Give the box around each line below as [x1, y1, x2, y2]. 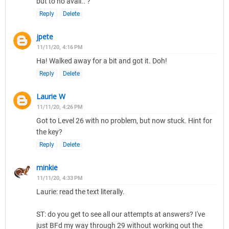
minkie [36, 163, 58, 173]
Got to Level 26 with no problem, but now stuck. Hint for [36, 117, 212, 125]
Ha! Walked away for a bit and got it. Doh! [36, 57, 167, 65]
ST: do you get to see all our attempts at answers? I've [36, 210, 205, 219]
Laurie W [36, 91, 65, 102]
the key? [36, 128, 62, 136]
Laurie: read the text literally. [36, 188, 125, 196]
